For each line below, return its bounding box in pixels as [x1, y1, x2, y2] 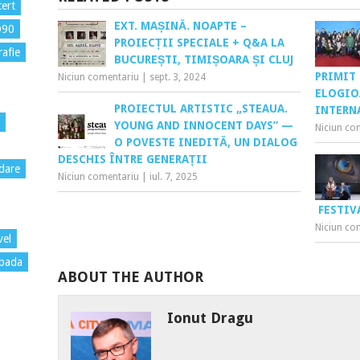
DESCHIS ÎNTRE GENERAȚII [57, 153, 207, 166]
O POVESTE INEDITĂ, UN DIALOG [113, 136, 297, 149]
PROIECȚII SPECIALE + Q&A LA [113, 36, 284, 50]
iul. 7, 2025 [149, 171, 198, 183]
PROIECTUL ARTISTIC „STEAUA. [113, 102, 288, 116]
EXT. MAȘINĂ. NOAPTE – [113, 19, 247, 33]
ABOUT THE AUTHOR [57, 268, 203, 286]
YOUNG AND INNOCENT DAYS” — [113, 119, 293, 133]
